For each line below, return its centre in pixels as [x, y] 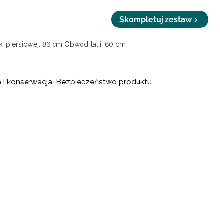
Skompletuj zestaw [156, 20]
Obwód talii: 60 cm [95, 44]
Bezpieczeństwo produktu [104, 82]
